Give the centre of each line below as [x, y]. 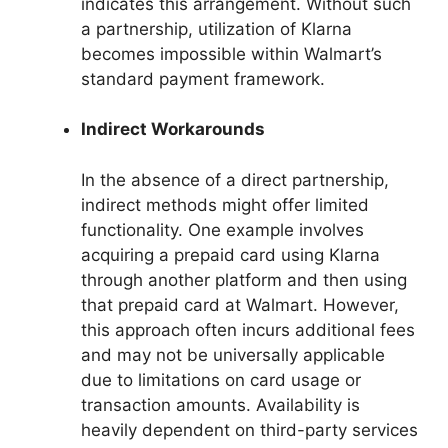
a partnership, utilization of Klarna [216, 28]
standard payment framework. [203, 78]
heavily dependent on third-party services [249, 429]
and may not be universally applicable [233, 354]
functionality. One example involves [222, 229]
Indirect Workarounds [173, 129]
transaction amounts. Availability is [220, 404]
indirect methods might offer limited [225, 204]
